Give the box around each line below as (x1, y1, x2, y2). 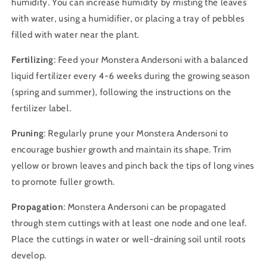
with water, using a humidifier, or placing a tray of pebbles (11, 13, 245, 25)
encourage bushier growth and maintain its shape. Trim (11, 144, 232, 156)
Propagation (11, 202, 63, 213)
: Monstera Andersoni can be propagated (63, 202, 226, 213)
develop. (11, 250, 47, 261)
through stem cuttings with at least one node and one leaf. (11, 218, 247, 229)
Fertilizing (11, 54, 54, 66)
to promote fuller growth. (11, 176, 115, 188)
